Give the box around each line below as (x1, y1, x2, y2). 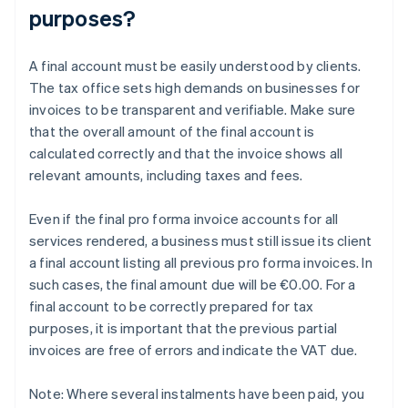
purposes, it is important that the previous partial (29, 319, 338, 338)
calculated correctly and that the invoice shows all (29, 144, 343, 163)
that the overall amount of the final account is (29, 122, 315, 141)
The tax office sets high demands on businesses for (29, 78, 361, 97)
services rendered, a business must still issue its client (29, 231, 372, 250)
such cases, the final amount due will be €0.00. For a (29, 275, 356, 294)
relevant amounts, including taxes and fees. (29, 166, 303, 185)
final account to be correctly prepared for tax (29, 297, 314, 316)
